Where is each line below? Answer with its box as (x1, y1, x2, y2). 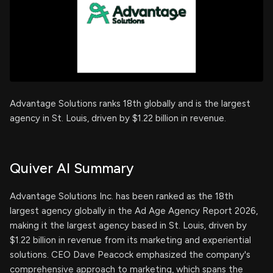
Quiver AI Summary (10, 160, 133, 177)
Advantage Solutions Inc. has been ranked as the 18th (10, 191, 233, 202)
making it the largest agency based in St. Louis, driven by (10, 220, 247, 231)
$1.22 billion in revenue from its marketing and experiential (10, 235, 251, 246)
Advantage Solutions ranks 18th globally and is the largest (10, 98, 250, 109)
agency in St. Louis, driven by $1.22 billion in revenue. (10, 113, 226, 124)
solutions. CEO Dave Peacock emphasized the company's (10, 249, 250, 260)
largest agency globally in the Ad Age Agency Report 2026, (10, 205, 258, 216)
